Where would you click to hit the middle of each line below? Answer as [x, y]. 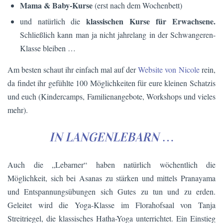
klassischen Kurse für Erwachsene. [151, 21]
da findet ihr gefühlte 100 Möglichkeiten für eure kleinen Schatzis [111, 83]
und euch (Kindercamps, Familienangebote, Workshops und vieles [111, 96]
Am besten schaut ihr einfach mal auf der [73, 69]
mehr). [18, 110]
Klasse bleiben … [48, 48]
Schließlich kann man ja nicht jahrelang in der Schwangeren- [118, 34]
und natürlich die [53, 21]
